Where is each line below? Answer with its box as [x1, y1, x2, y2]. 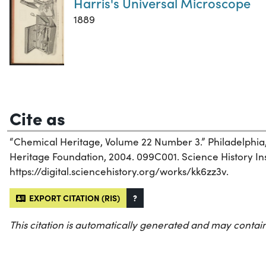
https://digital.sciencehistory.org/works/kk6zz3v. [9, 164, 229, 178]
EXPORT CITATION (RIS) [26, 191, 120, 204]
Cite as [9, 105, 65, 129]
